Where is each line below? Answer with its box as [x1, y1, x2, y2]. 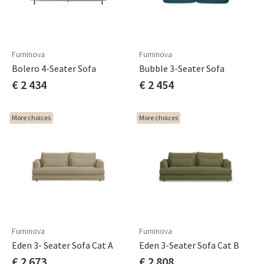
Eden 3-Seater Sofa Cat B [139, 239, 239, 251]
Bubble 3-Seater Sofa [139, 62, 225, 74]
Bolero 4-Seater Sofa [12, 62, 96, 74]
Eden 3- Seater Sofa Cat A [12, 239, 113, 251]
